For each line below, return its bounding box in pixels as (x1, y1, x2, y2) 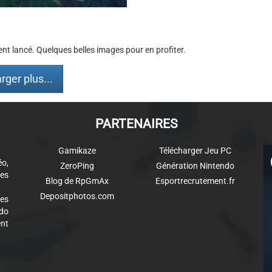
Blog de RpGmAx (45, 176, 109, 186)
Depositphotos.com (39, 191, 114, 201)
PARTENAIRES (95, 117, 177, 131)
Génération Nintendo (156, 161, 234, 171)
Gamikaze (58, 146, 96, 155)
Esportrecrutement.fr (155, 176, 235, 186)
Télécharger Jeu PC (159, 146, 231, 155)
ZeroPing (59, 161, 94, 171)
